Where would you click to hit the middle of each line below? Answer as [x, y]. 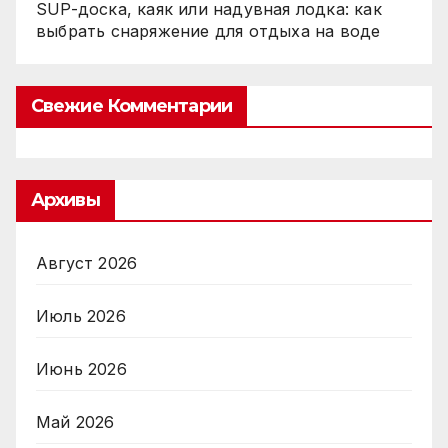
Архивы [65, 200]
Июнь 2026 [81, 369]
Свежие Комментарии [131, 106]
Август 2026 [87, 263]
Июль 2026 [81, 316]
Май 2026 [75, 422]
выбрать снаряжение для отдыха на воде [208, 30]
